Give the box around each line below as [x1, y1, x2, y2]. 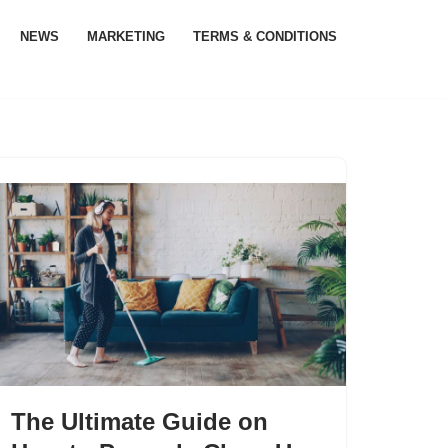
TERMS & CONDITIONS [193, 29, 337, 44]
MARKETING [87, 29, 165, 44]
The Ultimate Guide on [11, 407, 268, 435]
